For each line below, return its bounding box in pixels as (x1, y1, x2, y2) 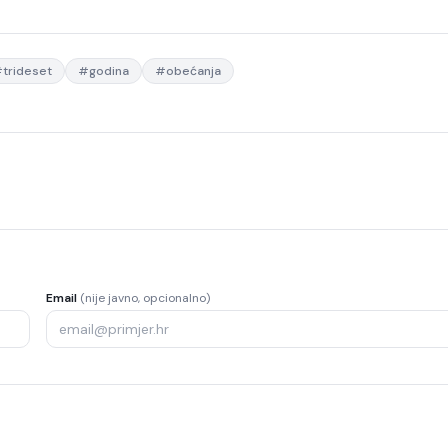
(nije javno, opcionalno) (80, 290, 210, 306)
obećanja (166, 63, 221, 79)
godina (89, 63, 129, 79)
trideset (3, 63, 52, 79)
